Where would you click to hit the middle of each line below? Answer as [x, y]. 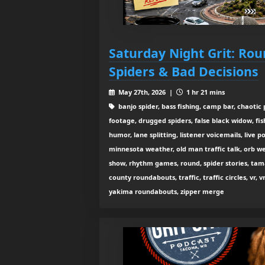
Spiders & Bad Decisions [184, 72]
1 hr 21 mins [204, 92]
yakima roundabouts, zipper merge [167, 192]
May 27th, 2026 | [146, 92]
